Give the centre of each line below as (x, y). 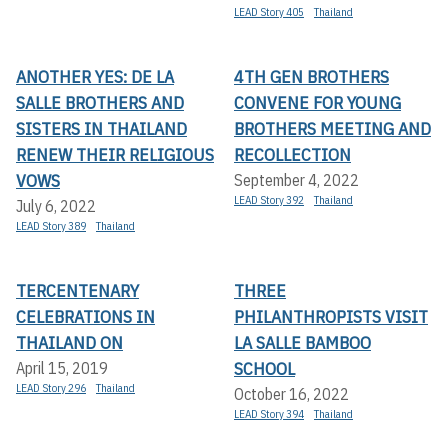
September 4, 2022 (296, 179)
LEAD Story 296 (51, 387)
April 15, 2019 (62, 367)
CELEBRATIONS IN (85, 316)
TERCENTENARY (77, 290)
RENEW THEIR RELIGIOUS (115, 154)
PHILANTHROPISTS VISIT (331, 316)
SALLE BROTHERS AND (100, 102)
